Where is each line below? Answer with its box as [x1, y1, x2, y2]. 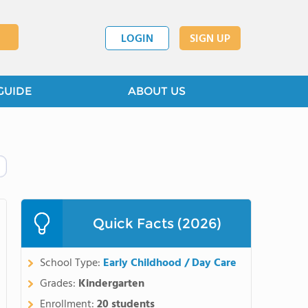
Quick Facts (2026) [92, 215, 221, 232]
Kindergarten [78, 275, 144, 293]
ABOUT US [127, 85, 186, 98]
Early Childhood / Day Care [103, 254, 236, 272]
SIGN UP [190, 30, 230, 48]
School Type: [40, 254, 103, 272]
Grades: [40, 275, 78, 293]
